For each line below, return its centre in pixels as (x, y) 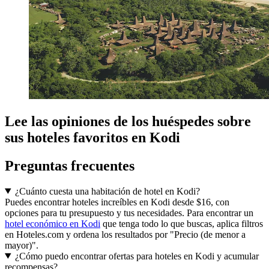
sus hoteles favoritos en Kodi (92, 137)
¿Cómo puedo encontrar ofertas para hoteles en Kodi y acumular (137, 256)
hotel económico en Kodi (53, 223)
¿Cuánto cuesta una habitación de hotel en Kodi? (107, 191)
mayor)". (22, 245)
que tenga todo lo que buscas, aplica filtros (182, 223)
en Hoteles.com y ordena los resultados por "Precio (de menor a (125, 234)
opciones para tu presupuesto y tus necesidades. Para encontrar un (129, 213)
